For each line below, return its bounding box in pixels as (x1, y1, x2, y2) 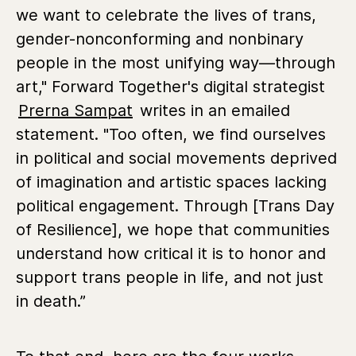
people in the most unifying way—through (16, 52, 335, 72)
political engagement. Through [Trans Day (16, 195, 335, 215)
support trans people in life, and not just (16, 267, 323, 287)
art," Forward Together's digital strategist (16, 76, 325, 96)
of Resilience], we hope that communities (16, 219, 330, 239)
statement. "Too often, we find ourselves (16, 124, 326, 144)
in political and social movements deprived (16, 148, 337, 168)
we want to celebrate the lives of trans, (16, 5, 316, 25)
